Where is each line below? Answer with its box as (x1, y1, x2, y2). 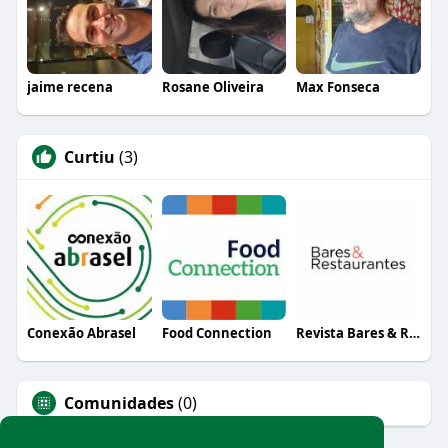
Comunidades (63, 391, 174, 414)
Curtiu (63, 145, 115, 168)
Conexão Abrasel (26, 323, 136, 342)
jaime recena (26, 77, 113, 96)
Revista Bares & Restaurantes (409, 323, 421, 342)
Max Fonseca (296, 77, 381, 96)
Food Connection (161, 323, 272, 342)
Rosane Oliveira (161, 77, 264, 96)
